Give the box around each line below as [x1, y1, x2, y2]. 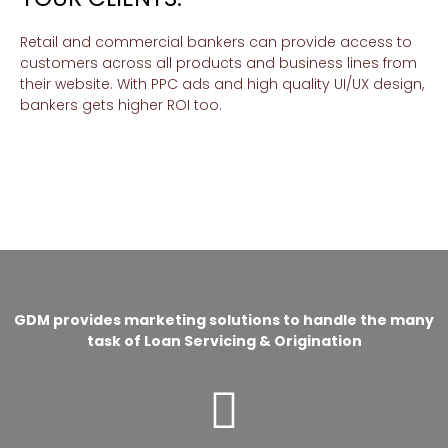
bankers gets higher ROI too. [20, 95, 222, 115]
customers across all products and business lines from [20, 53, 417, 73]
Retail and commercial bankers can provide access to [20, 32, 412, 52]
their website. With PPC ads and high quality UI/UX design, [20, 74, 424, 94]
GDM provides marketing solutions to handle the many [14, 310, 434, 330]
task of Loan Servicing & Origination [86, 331, 362, 351]
